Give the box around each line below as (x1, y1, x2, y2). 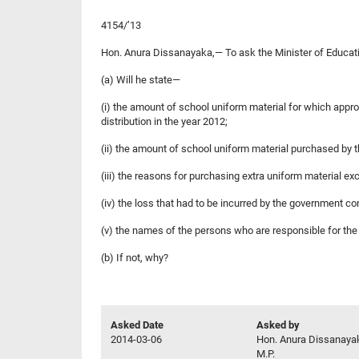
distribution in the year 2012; (101, 115, 228, 127)
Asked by (256, 318, 300, 331)
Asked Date (111, 318, 163, 331)
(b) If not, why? (101, 251, 168, 264)
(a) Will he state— (101, 73, 180, 86)
